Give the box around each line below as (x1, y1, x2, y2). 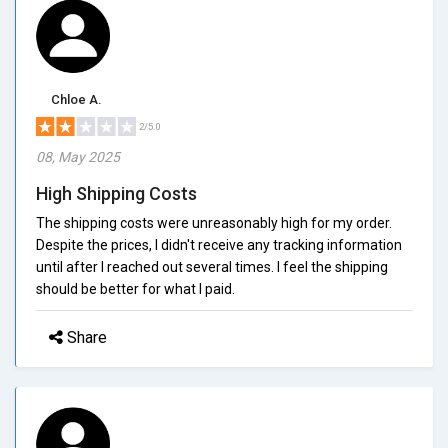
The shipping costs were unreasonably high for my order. (36, 214, 392, 231)
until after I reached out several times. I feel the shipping (36, 258, 388, 275)
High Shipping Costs (36, 182, 197, 204)
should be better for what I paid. (36, 280, 235, 297)
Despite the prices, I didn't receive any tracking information (36, 236, 402, 253)
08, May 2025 (36, 148, 120, 165)
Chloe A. (51, 91, 102, 107)
